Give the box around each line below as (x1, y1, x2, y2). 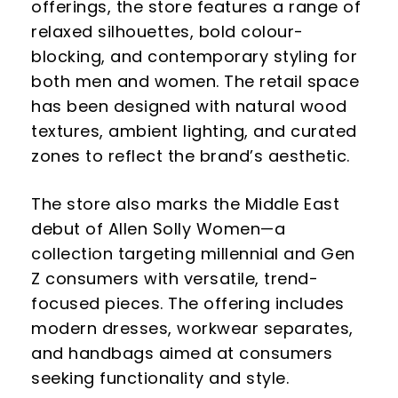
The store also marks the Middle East (31, 192, 339, 215)
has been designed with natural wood (31, 94, 347, 117)
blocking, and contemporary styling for (31, 44, 357, 68)
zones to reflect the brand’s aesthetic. (31, 144, 350, 167)
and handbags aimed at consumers (31, 341, 333, 364)
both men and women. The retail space (31, 69, 359, 92)
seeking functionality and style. (31, 366, 289, 389)
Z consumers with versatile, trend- (31, 267, 318, 290)
